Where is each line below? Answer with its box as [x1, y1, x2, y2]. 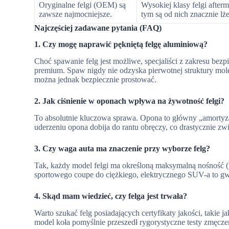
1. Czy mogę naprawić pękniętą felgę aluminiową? [34, 40, 208, 49]
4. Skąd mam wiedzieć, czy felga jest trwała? [34, 191, 188, 200]
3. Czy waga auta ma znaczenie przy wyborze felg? [34, 144, 211, 153]
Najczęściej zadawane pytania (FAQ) [34, 23, 162, 32]
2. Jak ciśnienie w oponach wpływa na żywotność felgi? [34, 97, 225, 106]
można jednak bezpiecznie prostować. [34, 75, 157, 84]
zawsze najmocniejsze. [39, 9, 112, 18]
